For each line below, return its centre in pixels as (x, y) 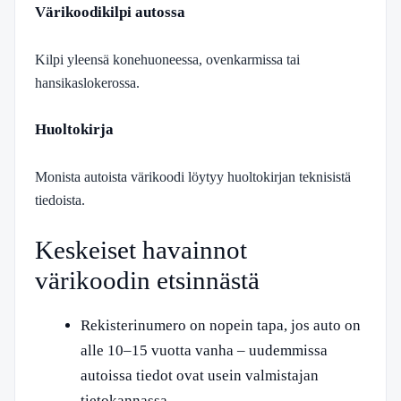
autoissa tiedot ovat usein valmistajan (200, 375)
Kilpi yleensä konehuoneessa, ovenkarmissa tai (167, 59)
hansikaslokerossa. (87, 82)
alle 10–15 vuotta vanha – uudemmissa (204, 350)
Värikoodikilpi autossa (110, 12)
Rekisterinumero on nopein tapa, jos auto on (221, 325)
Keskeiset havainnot (141, 250)
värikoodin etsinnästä (147, 280)
